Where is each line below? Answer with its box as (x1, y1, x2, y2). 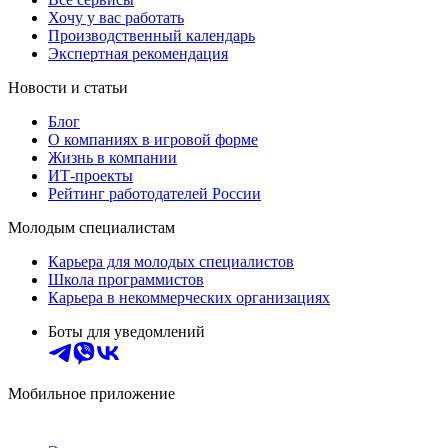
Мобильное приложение (8, 384, 175, 402)
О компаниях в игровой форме (48, 130, 258, 148)
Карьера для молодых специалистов (48, 252, 294, 270)
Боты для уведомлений (48, 322, 205, 340)
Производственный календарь (48, 26, 255, 44)
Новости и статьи (8, 78, 128, 96)
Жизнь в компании (48, 148, 177, 166)
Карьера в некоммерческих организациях (48, 288, 330, 306)
